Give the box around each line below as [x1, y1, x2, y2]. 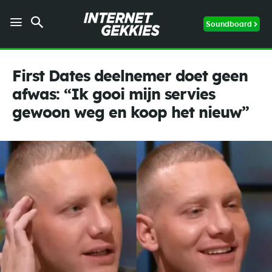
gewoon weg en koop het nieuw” [12, 106, 249, 121]
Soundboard [206, 20, 252, 28]
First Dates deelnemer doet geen [12, 69, 248, 84]
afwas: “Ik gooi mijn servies [12, 87, 215, 103]
